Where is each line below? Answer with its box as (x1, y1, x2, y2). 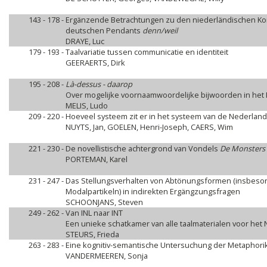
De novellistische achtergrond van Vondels (66, 143, 220, 154)
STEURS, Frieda (66, 229, 119, 240)
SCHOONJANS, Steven (66, 197, 143, 207)
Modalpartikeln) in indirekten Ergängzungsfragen (66, 186, 240, 197)
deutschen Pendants (66, 25, 142, 36)
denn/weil (142, 25, 178, 36)
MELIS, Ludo (66, 100, 108, 111)
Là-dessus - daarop (66, 79, 132, 89)
